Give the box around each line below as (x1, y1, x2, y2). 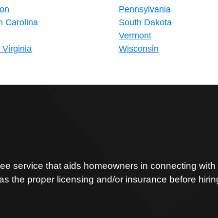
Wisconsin (119, 44, 159, 54)
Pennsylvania (119, 4, 171, 14)
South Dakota (119, 18, 172, 27)
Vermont (119, 31, 151, 40)
